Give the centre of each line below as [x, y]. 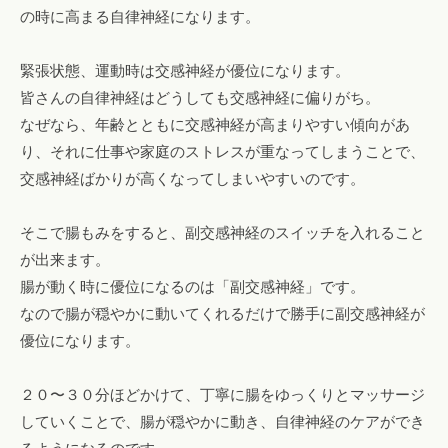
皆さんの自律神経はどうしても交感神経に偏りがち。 [200, 97]
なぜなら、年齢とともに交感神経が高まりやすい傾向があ [215, 124]
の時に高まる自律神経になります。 [140, 16]
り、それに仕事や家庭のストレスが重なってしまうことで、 [222, 151]
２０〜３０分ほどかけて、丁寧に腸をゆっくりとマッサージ [222, 394]
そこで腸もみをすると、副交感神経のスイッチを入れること [222, 232]
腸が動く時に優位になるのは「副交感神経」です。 [192, 286]
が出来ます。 [65, 259]
